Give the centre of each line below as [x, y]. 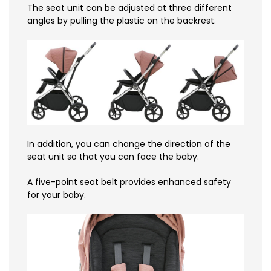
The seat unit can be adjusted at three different [129, 8]
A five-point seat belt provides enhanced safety [129, 182]
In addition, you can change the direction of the [129, 144]
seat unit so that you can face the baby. [113, 157]
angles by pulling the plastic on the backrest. [122, 20]
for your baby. [57, 195]
